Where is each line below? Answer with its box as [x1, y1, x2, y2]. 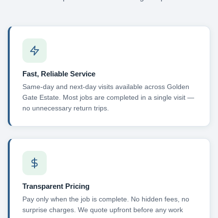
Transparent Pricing [22, 182, 90, 190]
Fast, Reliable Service [22, 69, 95, 78]
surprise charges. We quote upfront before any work [22, 206, 183, 214]
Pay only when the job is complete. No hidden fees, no [22, 195, 189, 203]
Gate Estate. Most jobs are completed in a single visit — [22, 93, 194, 102]
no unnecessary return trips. [22, 104, 109, 112]
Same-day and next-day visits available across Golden [22, 83, 189, 91]
